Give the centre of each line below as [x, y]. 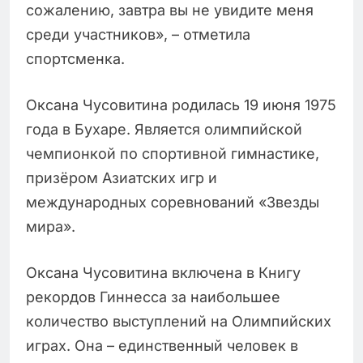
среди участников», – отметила [138, 35]
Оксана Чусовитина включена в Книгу [163, 273]
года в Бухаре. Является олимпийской [164, 130]
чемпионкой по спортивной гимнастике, [173, 154]
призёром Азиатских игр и [122, 178]
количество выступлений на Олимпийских [179, 322]
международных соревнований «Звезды [173, 203]
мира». [51, 227]
